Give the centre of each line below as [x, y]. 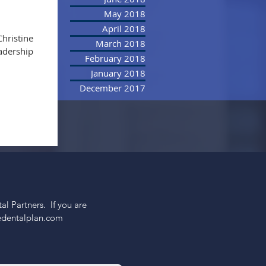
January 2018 [118, 73]
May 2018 [125, 14]
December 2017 [113, 88]
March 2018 [121, 43]
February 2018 [115, 58]
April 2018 [124, 28]
